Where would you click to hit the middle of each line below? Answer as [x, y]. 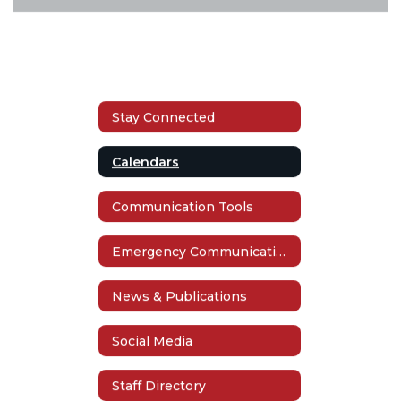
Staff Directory [159, 385]
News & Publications [179, 296]
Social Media [152, 341]
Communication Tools [183, 206]
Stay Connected [163, 117]
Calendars [145, 162]
